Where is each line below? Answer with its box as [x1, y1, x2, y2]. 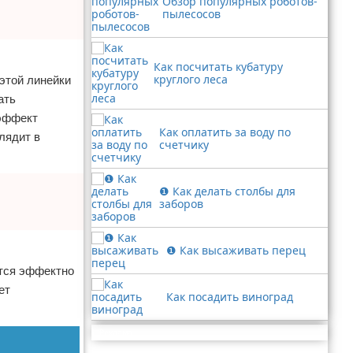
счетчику [158, 137, 209, 152]
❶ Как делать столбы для [158, 184, 295, 199]
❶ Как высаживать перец [166, 243, 306, 258]
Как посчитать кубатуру [154, 59, 284, 74]
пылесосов [162, 6, 221, 21]
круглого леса [154, 72, 229, 87]
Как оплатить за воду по [158, 124, 291, 139]
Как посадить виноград [166, 289, 293, 304]
